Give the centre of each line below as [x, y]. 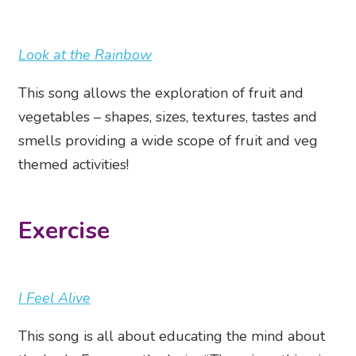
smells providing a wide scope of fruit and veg [168, 141]
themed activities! [74, 165]
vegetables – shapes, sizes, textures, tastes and [168, 117]
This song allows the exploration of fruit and [161, 93]
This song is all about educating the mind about [172, 337]
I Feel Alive [54, 298]
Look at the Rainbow [85, 55]
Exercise [64, 231]
